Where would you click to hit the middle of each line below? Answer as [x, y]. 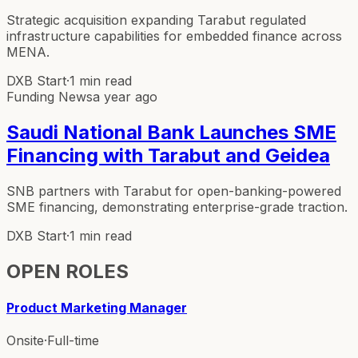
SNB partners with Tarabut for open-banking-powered [174, 191]
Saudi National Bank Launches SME [171, 132]
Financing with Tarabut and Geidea [168, 155]
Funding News [50, 96]
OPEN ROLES [68, 271]
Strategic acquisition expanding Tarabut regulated [156, 20]
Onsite [25, 341]
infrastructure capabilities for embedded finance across [174, 36]
